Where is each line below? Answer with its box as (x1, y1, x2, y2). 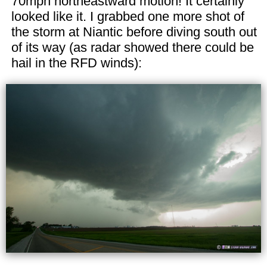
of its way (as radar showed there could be (11, 39, 254, 55)
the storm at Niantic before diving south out (11, 24, 257, 39)
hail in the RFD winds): (11, 55, 142, 70)
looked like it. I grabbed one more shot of (11, 8, 244, 24)
